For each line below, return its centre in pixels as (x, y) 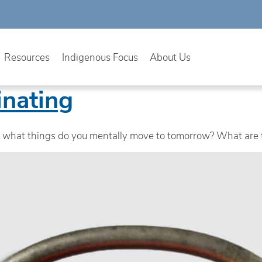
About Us (170, 56)
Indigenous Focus (100, 56)
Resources (27, 56)
